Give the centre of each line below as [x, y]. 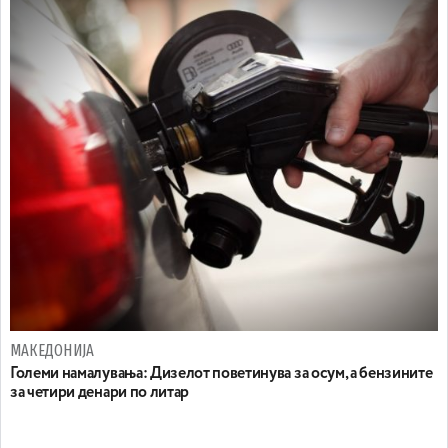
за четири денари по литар [99, 393]
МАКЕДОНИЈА [52, 350]
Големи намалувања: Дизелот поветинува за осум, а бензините [221, 374]
